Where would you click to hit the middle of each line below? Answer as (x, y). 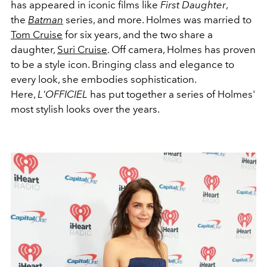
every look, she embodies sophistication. (103, 80)
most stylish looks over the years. (85, 109)
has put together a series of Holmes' (171, 94)
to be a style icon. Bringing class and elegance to (122, 65)
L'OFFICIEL (63, 94)
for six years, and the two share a (138, 35)
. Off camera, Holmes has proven (181, 50)
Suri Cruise (82, 50)
